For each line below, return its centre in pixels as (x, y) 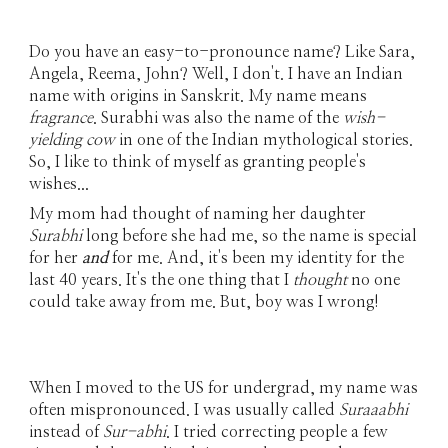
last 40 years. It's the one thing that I (161, 280)
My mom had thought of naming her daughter (198, 214)
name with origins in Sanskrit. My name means (198, 96)
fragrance (61, 118)
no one (374, 280)
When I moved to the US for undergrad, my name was (224, 388)
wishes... (61, 184)
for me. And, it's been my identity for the (258, 258)
